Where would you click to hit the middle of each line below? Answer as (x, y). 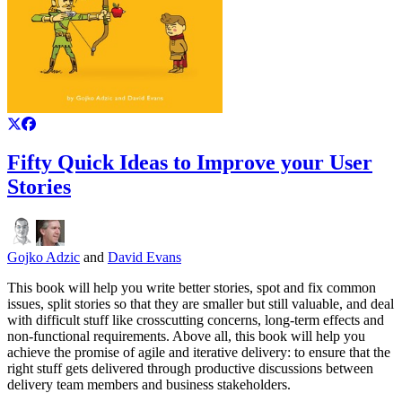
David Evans (144, 257)
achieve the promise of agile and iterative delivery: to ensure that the (199, 352)
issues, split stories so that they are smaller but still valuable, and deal (201, 303)
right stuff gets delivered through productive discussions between (190, 368)
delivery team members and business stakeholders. (149, 384)
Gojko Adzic (44, 257)
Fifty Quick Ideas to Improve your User (190, 162)
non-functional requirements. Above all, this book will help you (186, 336)
